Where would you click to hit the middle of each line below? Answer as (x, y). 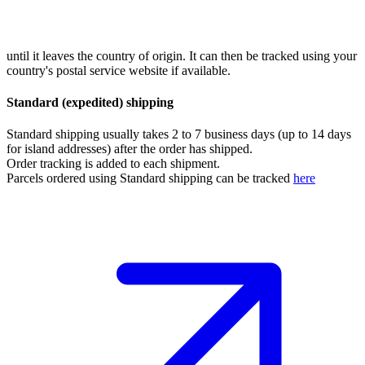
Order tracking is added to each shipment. (113, 164)
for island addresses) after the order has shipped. (130, 149)
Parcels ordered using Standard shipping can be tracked (150, 178)
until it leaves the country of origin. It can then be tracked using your (182, 55)
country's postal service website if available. (119, 70)
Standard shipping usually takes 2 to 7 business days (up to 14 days (179, 134)
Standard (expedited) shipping (90, 103)
